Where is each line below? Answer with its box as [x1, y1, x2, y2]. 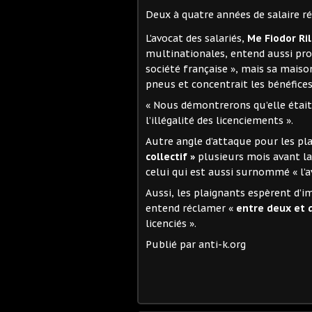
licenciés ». [146, 217, 196, 230]
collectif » [146, 150, 195, 163]
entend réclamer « [146, 201, 236, 214]
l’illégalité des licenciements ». [146, 114, 293, 127]
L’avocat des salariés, [146, 31, 247, 45]
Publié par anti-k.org [146, 237, 246, 251]
